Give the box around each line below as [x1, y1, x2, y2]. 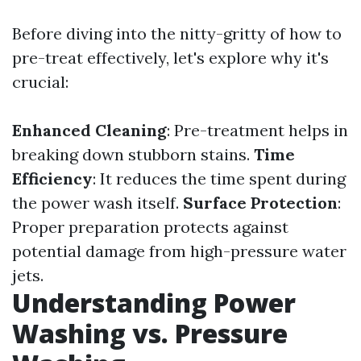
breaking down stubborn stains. [12, 144, 254, 164]
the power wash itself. [12, 193, 183, 213]
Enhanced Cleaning [12, 120, 167, 140]
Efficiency [12, 168, 93, 189]
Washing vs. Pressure [12, 316, 288, 351]
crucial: [12, 72, 68, 92]
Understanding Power [12, 285, 296, 320]
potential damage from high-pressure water [12, 241, 346, 261]
